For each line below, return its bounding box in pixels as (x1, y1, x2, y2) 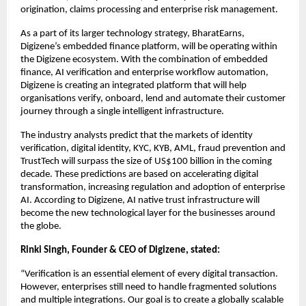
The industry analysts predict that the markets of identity (20, 130, 253, 141)
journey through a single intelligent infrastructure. (20, 107, 224, 117)
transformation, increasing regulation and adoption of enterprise (20, 182, 285, 193)
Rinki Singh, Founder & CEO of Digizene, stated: (20, 245, 220, 256)
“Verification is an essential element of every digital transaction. (20, 269, 278, 280)
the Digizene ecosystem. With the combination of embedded (20, 55, 268, 66)
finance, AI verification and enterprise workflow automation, (20, 68, 268, 79)
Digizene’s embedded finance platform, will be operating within (20, 42, 277, 53)
